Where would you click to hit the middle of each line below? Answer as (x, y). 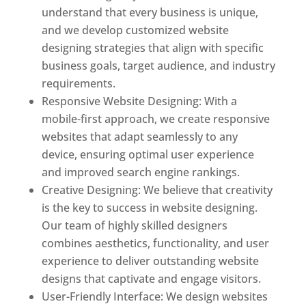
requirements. (78, 83)
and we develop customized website (135, 30)
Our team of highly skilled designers (134, 225)
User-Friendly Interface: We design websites (154, 296)
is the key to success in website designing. (149, 207)
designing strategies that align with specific (152, 47)
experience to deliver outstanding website (150, 261)
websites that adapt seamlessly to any (139, 136)
